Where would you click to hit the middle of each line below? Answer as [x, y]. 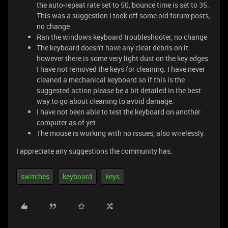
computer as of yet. [67, 122]
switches [35, 176]
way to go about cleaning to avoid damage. [105, 101]
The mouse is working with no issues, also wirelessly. [121, 133]
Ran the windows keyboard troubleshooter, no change [122, 37]
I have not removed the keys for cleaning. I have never [121, 69]
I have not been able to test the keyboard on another [119, 112]
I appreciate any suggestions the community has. [94, 151]
